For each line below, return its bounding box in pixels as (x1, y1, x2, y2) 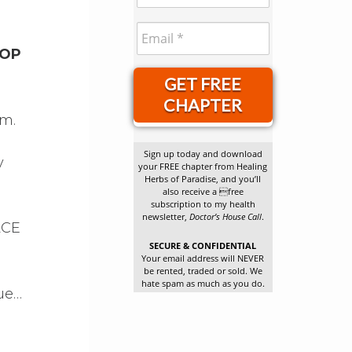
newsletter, (141, 211, 189, 223)
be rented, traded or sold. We (143, 266, 262, 277)
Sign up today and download (143, 148, 262, 160)
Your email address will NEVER (141, 253, 265, 265)
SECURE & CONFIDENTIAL (149, 240, 257, 252)
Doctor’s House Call (189, 211, 262, 223)
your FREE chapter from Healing (138, 161, 268, 173)
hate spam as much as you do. (141, 278, 265, 290)
